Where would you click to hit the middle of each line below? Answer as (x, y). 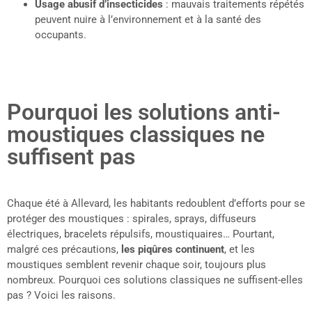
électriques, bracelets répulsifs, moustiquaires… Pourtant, (141, 234)
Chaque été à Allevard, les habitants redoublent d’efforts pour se (156, 204)
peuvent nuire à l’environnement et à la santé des (148, 20)
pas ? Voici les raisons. (61, 296)
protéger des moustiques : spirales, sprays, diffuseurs (132, 219)
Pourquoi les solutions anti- (144, 112)
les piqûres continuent (173, 250)
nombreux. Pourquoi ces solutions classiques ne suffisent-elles (155, 280)
